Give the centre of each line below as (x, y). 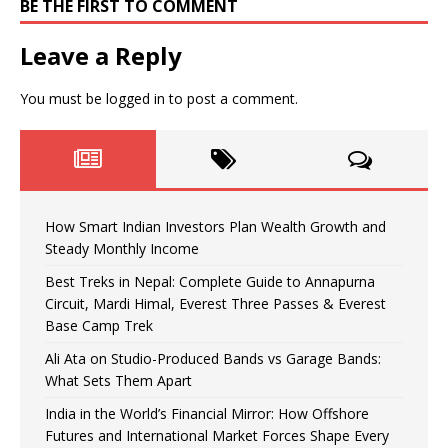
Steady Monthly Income (122, 249)
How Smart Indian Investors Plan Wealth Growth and (215, 227)
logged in (135, 99)
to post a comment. (231, 99)
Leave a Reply (101, 56)
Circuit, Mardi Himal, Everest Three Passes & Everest (215, 304)
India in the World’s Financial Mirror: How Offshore (207, 414)
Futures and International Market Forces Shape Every (217, 436)
